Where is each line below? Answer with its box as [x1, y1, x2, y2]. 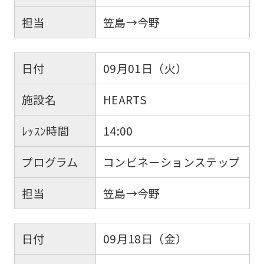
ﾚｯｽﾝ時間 [21, 122, 70, 139]
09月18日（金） [103, 230, 187, 247]
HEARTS [103, 91, 147, 108]
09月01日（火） [103, 60, 187, 77]
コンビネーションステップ [103, 153, 240, 170]
